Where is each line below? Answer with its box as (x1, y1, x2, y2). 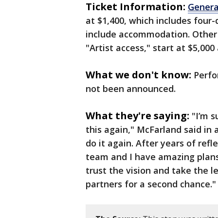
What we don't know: (86, 68, 191, 82)
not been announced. (86, 83, 176, 95)
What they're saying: (86, 109, 189, 123)
